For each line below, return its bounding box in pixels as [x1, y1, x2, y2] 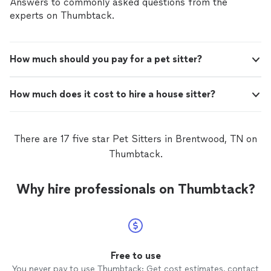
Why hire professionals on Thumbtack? [16, 181, 255, 197]
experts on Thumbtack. [10, 10, 114, 21]
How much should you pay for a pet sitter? [10, 53, 202, 65]
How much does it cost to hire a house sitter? [10, 88, 215, 100]
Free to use [110, 250, 161, 261]
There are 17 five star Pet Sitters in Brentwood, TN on [14, 133, 257, 145]
